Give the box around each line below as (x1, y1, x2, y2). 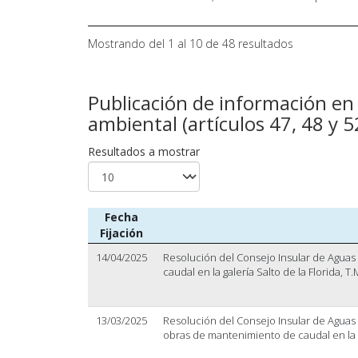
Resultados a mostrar (87, 144, 200, 159)
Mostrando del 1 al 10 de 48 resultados (87, 36, 293, 52)
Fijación (99, 225, 143, 241)
